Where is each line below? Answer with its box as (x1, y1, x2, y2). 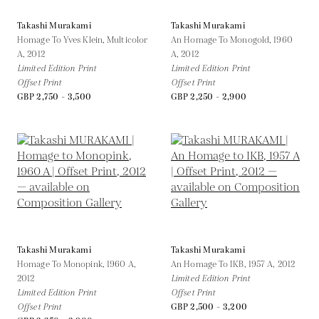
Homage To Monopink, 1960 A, (17, 258, 136, 271)
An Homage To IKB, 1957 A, (171, 258, 278, 271)
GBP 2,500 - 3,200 (171, 300, 248, 313)
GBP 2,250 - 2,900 (171, 90, 247, 103)
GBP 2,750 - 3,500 (17, 90, 92, 103)
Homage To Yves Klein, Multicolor (17, 33, 148, 46)
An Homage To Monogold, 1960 (171, 33, 293, 46)
